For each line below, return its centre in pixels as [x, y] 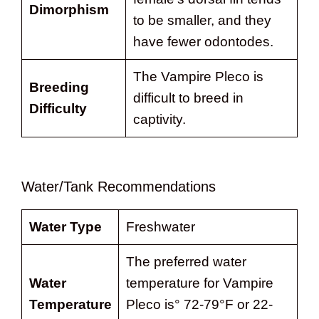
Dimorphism [69, 9]
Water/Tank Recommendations [119, 186]
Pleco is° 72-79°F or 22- [199, 304]
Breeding [59, 87]
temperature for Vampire [199, 283]
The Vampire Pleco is [198, 76]
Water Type [65, 226]
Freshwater [160, 226]
